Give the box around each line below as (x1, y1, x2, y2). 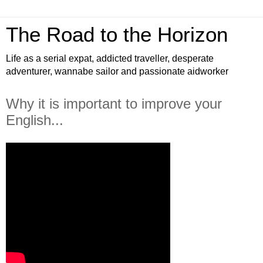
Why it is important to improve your (6, 96, 222, 112)
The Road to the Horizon (6, 23, 228, 46)
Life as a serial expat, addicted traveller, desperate (6, 53, 214, 63)
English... (6, 112, 63, 128)
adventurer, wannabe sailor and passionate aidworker (6, 66, 228, 76)
